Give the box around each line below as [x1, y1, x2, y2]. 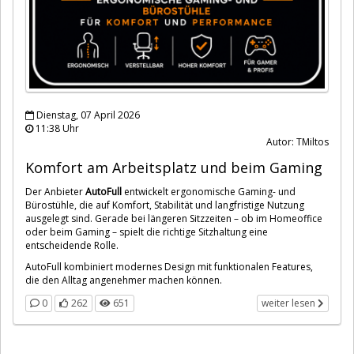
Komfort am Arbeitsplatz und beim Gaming [25, 157, 322, 177]
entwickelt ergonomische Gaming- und [122, 184, 296, 198]
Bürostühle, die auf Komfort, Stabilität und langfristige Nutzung [25, 198, 304, 212]
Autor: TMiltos [266, 134, 329, 149]
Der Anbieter [25, 184, 85, 198]
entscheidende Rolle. [25, 238, 119, 252]
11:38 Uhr [33, 121, 79, 135]
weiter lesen [262, 296, 318, 310]
